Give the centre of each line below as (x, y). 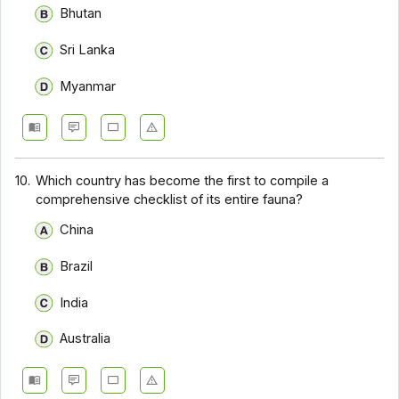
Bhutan (80, 14)
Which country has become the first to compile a (183, 180)
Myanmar (87, 86)
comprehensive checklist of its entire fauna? (170, 199)
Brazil (76, 266)
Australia (85, 339)
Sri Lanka (87, 49)
